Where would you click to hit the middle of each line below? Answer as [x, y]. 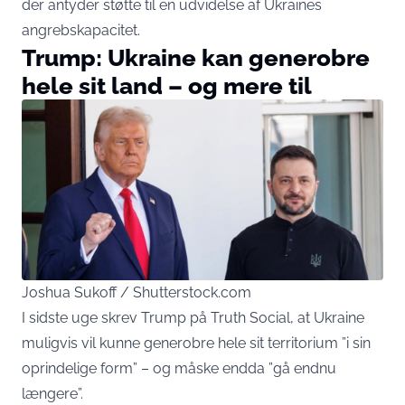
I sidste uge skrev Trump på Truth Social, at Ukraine [193, 318]
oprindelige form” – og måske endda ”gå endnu [179, 369]
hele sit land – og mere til [167, 86]
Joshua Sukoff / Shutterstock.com [137, 293]
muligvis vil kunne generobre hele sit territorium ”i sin [196, 344]
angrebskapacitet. [81, 31]
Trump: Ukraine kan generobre [196, 58]
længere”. [52, 394]
